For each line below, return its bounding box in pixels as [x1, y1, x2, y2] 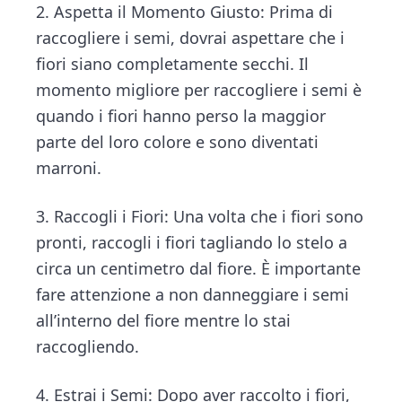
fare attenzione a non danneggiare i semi [36, 284, 350, 306]
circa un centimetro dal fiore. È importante [36, 258, 362, 280]
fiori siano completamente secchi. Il [36, 53, 310, 75]
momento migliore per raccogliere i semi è [36, 79, 363, 101]
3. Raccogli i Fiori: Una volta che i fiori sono [36, 205, 364, 228]
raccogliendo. [36, 336, 140, 358]
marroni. [36, 157, 102, 179]
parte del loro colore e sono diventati [36, 131, 319, 153]
